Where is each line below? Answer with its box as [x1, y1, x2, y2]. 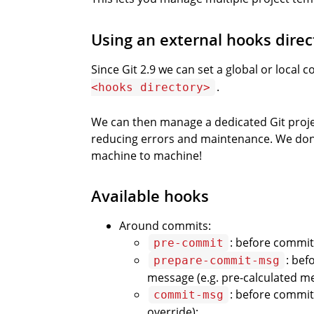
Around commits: [119, 218, 211, 234]
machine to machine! [91, 148, 202, 164]
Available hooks [91, 186, 209, 207]
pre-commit [153, 236, 224, 250]
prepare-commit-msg [153, 254, 280, 268]
